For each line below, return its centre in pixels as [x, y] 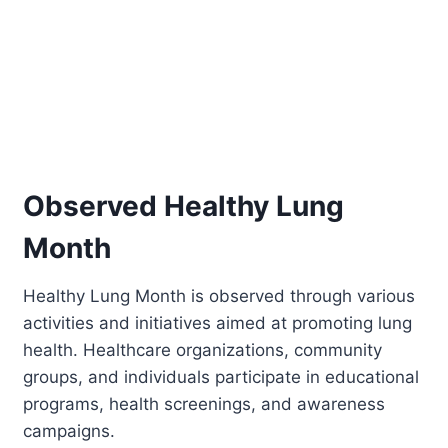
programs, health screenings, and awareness [204, 403]
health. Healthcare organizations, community [203, 349]
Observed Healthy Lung [184, 205]
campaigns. [69, 430]
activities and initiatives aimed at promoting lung [218, 322]
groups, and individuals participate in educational [221, 376]
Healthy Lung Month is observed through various [219, 295]
